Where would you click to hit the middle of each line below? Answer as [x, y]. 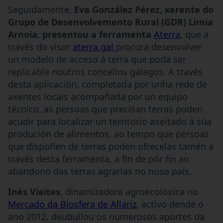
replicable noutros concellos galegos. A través [105, 71]
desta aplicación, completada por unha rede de [108, 84]
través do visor [40, 47]
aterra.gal [94, 47]
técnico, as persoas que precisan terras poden [105, 109]
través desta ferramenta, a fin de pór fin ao [99, 159]
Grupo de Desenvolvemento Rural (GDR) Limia [111, 22]
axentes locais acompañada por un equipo [98, 96]
